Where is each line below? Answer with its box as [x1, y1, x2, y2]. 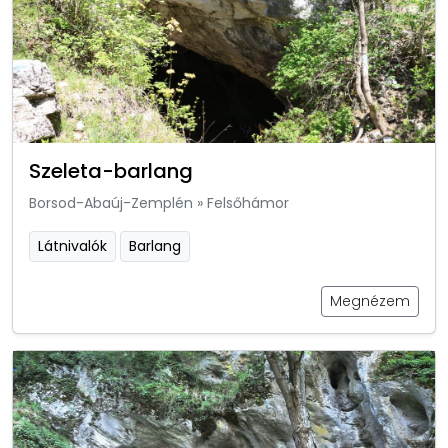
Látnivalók [38, 235, 107, 256]
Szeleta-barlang [29, 156, 193, 185]
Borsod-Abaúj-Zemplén [29, 192, 193, 213]
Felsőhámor [207, 192, 289, 213]
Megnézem [330, 290, 410, 311]
